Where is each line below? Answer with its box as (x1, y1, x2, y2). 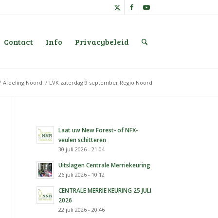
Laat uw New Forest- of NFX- (58, 126, 138, 134)
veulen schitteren (58, 136, 107, 144)
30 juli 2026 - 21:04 (58, 145, 105, 153)
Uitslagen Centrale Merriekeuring (58, 161, 151, 169)
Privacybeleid (74, 36, 129, 47)
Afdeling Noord (3, 79, 42, 86)
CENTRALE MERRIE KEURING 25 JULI (58, 186, 152, 194)
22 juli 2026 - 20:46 (58, 206, 105, 213)
